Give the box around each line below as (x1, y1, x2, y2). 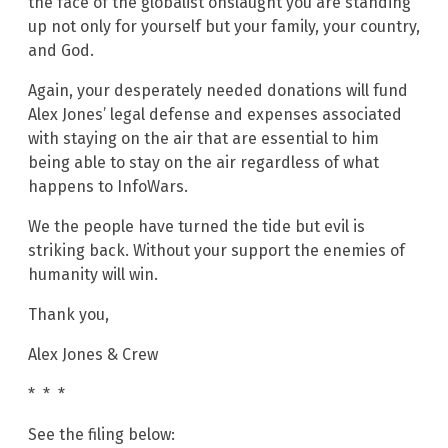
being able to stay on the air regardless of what (28, 152, 379, 172)
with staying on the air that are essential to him (28, 128, 379, 148)
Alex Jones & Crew (28, 344, 158, 364)
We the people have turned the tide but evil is (28, 216, 365, 236)
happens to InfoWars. (28, 176, 188, 196)
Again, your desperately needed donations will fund (28, 80, 408, 100)
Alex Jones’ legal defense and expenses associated (28, 104, 402, 124)
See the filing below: (28, 424, 175, 444)
